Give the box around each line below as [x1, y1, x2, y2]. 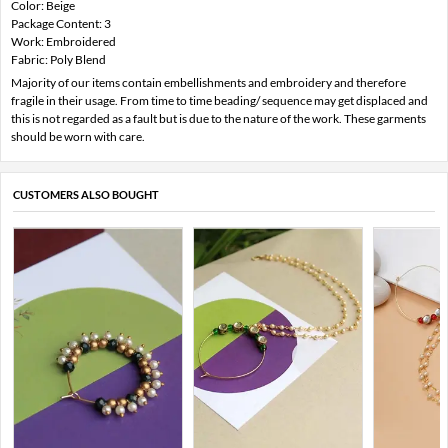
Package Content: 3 [11, 16, 111, 32]
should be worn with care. [11, 129, 145, 145]
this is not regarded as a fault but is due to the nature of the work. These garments [11, 111, 426, 127]
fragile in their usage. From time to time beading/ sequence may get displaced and [11, 93, 428, 109]
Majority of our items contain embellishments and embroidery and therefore [11, 75, 406, 91]
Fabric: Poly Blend [11, 52, 106, 68]
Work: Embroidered [11, 34, 116, 50]
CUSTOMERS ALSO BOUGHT [13, 188, 159, 202]
